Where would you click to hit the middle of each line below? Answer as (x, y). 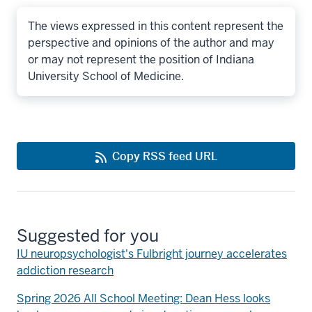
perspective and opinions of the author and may (151, 42)
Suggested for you (88, 235)
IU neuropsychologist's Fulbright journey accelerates (152, 253)
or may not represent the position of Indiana (141, 59)
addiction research (65, 270)
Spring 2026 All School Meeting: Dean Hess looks (143, 298)
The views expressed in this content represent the (156, 26)
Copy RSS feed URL (164, 156)
